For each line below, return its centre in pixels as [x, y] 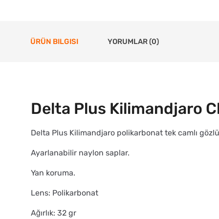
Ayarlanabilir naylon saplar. [80, 153]
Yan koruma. [53, 173]
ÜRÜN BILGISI [54, 42]
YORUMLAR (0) [133, 42]
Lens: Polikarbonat [65, 193]
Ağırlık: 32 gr [54, 213]
